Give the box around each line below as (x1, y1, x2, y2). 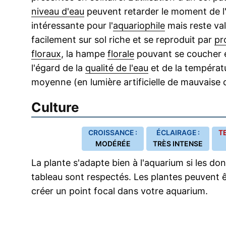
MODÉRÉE (95, 139, 131, 148)
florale (107, 48, 134, 59)
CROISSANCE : (88, 128, 138, 137)
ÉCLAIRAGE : (156, 128, 200, 137)
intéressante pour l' (31, 20, 113, 31)
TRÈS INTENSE (153, 139, 203, 148)
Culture (31, 99, 79, 115)
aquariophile (113, 20, 165, 31)
